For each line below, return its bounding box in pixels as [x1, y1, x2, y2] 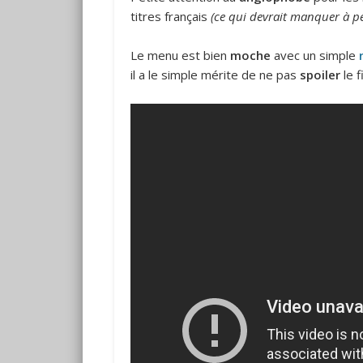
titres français [130, 7, 207, 24]
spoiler [299, 66, 340, 83]
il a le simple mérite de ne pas [130, 66, 300, 83]
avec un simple [270, 46, 359, 63]
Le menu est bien [130, 46, 230, 63]
